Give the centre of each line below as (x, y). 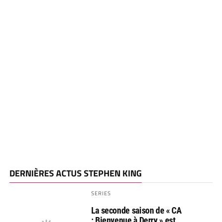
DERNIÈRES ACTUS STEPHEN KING (75, 173)
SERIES (101, 193)
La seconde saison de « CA (136, 211)
